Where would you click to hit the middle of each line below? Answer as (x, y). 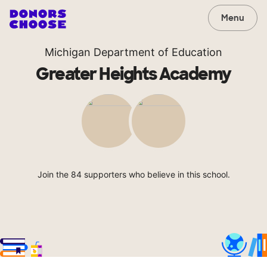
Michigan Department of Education (133, 52)
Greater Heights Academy (133, 74)
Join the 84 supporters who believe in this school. (133, 174)
